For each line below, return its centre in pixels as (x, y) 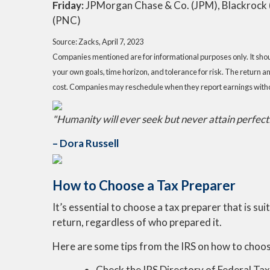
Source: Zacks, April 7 (88, 41)
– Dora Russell (86, 143)
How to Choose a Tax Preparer (144, 185)
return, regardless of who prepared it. (137, 222)
